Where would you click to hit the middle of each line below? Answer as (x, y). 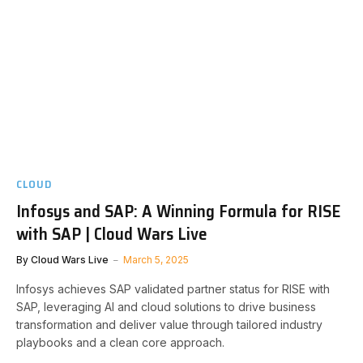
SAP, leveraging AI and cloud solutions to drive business (166, 306)
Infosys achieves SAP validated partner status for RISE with (173, 288)
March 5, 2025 (156, 259)
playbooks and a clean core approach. (120, 342)
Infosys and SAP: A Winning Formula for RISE (178, 211)
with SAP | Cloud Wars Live (112, 233)
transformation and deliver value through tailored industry (169, 324)
